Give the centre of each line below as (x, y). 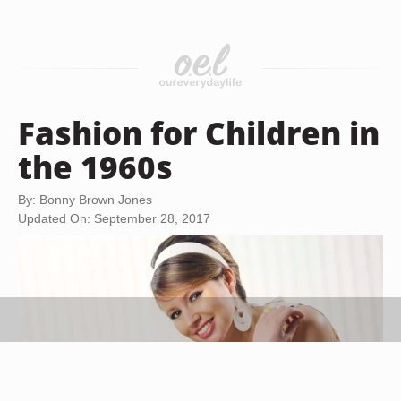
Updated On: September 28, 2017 (114, 218)
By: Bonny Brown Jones (85, 200)
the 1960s (95, 166)
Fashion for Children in (199, 132)
